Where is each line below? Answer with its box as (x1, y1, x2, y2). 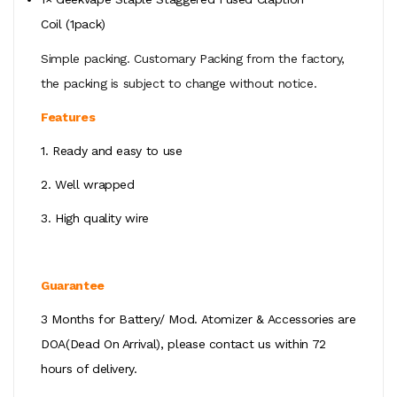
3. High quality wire (41, 211, 149, 226)
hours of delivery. (41, 362, 137, 377)
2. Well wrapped (41, 177, 135, 192)
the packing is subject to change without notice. (41, 76, 317, 91)
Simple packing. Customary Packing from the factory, (41, 51, 346, 66)
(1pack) (61, 17, 105, 32)
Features (41, 110, 96, 125)
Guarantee (41, 278, 105, 293)
